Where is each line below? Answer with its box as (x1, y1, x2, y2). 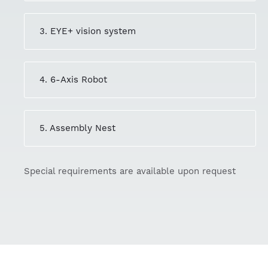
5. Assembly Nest (39, 122, 115, 134)
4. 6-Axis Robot (39, 74, 107, 86)
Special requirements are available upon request (24, 166, 236, 178)
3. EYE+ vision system (39, 25, 136, 37)
